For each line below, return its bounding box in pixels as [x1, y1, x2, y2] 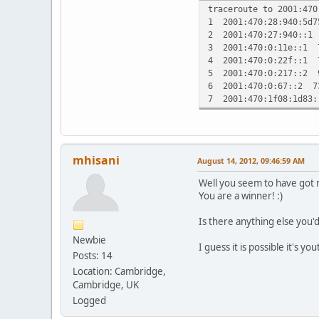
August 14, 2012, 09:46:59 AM [197, 155, 305, 166]
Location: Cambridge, [73, 264, 166, 278]
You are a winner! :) [199, 189, 283, 202]
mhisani [73, 152, 120, 168]
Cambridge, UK [73, 278, 139, 291]
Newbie [73, 233, 106, 246]
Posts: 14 [73, 249, 113, 262]
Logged [73, 293, 106, 307]
